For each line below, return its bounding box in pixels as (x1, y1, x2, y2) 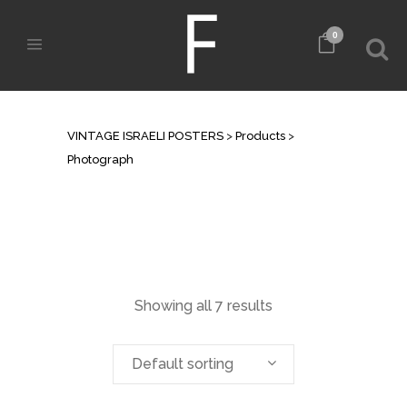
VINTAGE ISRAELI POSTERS (67, 129, 223, 143)
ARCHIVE (67, 105, 139, 124)
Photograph (67, 153, 134, 166)
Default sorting (132, 355, 233, 372)
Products (235, 129, 285, 143)
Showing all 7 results (134, 297, 273, 314)
